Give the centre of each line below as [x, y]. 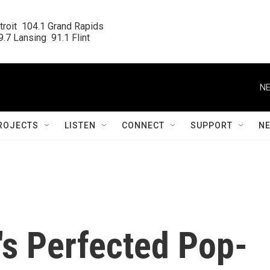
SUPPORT [212, 125]
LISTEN [80, 125]
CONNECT [143, 125]
